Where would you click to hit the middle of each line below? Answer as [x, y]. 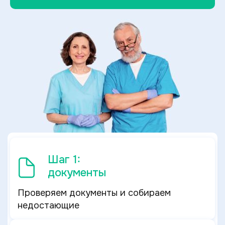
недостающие [48, 205]
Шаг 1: [64, 160]
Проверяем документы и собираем [94, 193]
